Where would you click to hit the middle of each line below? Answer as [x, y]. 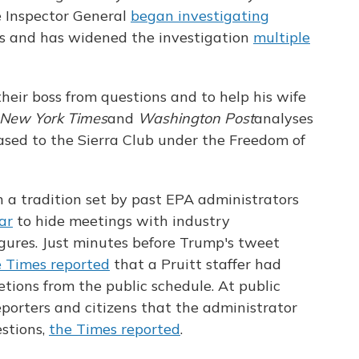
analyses [284, 119]
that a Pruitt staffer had [196, 264]
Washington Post [196, 119]
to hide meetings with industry [121, 221]
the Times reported [115, 329]
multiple [282, 38]
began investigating [200, 16]
